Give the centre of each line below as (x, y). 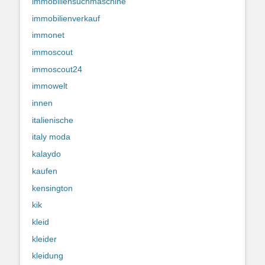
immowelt (50, 86)
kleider (44, 239)
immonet (48, 35)
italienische (53, 120)
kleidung (48, 256)
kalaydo (46, 154)
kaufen (45, 171)
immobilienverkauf (66, 18)
